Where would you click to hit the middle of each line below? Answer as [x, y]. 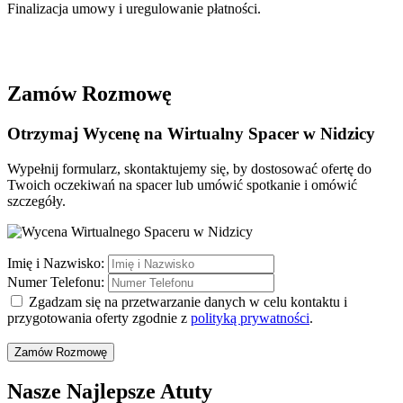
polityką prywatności [250, 318]
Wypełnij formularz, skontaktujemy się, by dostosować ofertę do [189, 169]
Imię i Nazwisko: [56, 263]
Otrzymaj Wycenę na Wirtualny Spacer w [164, 134]
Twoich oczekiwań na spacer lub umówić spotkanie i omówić [182, 185]
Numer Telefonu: [56, 282]
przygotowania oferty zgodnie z [99, 318]
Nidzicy [348, 134]
